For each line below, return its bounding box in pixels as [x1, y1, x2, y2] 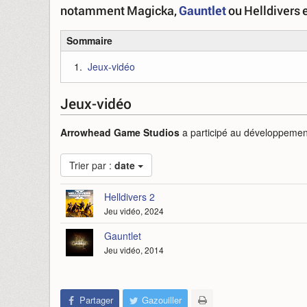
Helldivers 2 [104, 190, 155, 204]
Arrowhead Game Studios [60, 125, 180, 139]
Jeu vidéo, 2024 [104, 205, 164, 217]
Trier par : [69, 158, 114, 172]
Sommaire [66, 34, 112, 47]
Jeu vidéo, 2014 [104, 244, 164, 256]
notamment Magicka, [60, 2, 179, 19]
